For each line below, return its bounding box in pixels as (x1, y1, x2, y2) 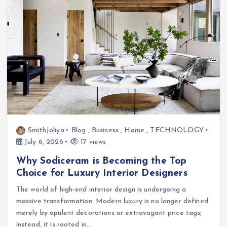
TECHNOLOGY (150, 126, 204, 134)
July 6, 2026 (22, 138, 63, 146)
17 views (79, 138, 106, 146)
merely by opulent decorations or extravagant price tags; (16, 209, 202, 217)
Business (91, 126, 119, 134)
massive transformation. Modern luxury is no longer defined (16, 197, 208, 205)
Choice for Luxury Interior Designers (16, 168, 187, 178)
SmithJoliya (28, 126, 64, 134)
